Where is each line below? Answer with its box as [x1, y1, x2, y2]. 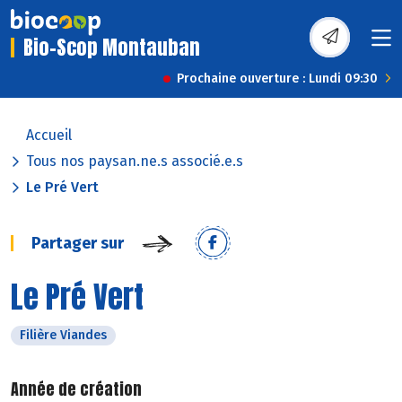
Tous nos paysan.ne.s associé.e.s [26, 153, 243, 170]
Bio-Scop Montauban [23, 32, 200, 63]
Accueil [26, 127, 72, 144]
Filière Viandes [20, 328, 107, 344]
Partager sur [31, 233, 124, 254]
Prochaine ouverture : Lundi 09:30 [177, 71, 378, 87]
